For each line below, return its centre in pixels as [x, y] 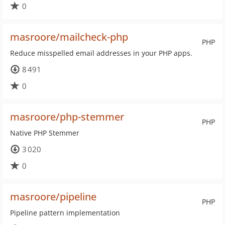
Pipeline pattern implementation [65, 213]
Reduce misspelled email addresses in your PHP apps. [101, 53]
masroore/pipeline [53, 197]
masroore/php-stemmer [67, 117]
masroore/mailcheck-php [69, 37]
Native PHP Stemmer [45, 133]
